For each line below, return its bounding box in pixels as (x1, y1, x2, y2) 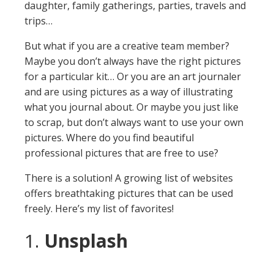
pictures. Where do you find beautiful (24, 131, 194, 144)
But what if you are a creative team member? (24, 39, 229, 53)
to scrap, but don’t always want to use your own (24, 116, 243, 129)
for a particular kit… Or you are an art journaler (24, 70, 241, 83)
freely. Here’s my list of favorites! (24, 202, 174, 215)
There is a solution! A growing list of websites (24, 171, 233, 185)
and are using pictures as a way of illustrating (24, 85, 233, 98)
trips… (24, 14, 53, 28)
